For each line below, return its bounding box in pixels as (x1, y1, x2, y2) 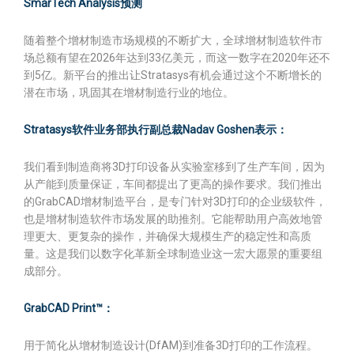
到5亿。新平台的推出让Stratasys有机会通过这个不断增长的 (24, 69, 322, 81)
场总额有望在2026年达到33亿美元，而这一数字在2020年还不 (24, 51, 330, 64)
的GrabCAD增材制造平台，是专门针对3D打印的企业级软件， (24, 195, 326, 208)
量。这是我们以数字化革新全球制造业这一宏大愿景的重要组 (24, 247, 322, 260)
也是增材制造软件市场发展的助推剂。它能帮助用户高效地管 (24, 213, 322, 225)
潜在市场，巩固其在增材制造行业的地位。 (24, 86, 234, 99)
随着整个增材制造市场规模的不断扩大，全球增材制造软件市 (24, 34, 322, 47)
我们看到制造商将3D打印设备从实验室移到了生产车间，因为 (24, 160, 325, 173)
